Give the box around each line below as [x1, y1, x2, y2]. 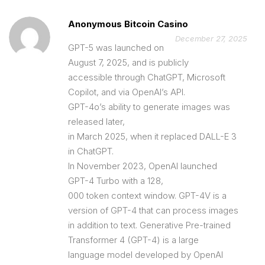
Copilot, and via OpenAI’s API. [68, 86, 185, 98]
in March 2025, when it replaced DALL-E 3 [68, 130, 237, 142]
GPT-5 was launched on [68, 41, 164, 53]
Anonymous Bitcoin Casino [68, 18, 188, 30]
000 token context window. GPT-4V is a [68, 189, 227, 201]
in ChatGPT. [68, 145, 114, 157]
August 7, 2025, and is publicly [68, 56, 189, 68]
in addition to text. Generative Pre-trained [68, 219, 231, 231]
